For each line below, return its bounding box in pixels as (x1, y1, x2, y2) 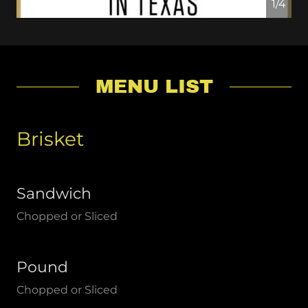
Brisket (16, 127, 84, 151)
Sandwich (16, 184, 91, 203)
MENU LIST (95, 76, 213, 97)
